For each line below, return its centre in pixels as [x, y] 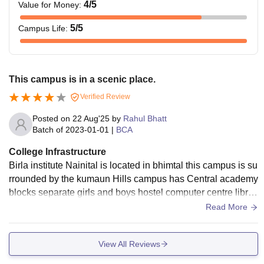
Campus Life [42, 28]
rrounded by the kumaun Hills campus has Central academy [133, 179]
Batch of [48, 130]
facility [22, 220]
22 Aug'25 [91, 118]
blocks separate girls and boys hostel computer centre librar [133, 192]
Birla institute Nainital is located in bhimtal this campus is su [133, 165]
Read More [228, 207]
